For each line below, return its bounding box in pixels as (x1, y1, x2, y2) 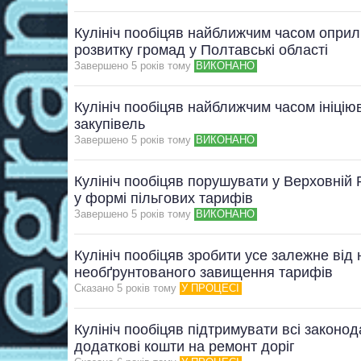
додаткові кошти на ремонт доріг (74, 338, 295, 355)
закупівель (74, 116, 145, 133)
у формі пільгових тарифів (74, 190, 253, 207)
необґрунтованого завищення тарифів (74, 264, 333, 281)
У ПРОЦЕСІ (181, 282, 240, 295)
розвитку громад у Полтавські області (74, 42, 328, 59)
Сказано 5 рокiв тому (74, 282, 176, 295)
